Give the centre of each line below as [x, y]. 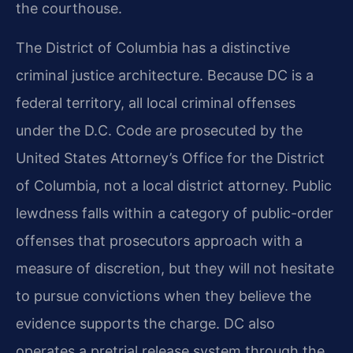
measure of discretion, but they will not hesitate [175, 268]
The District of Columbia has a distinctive [153, 47]
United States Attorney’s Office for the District [170, 158]
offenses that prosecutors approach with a [159, 240]
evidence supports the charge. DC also [145, 323]
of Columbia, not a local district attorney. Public [174, 185]
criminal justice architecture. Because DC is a [165, 75]
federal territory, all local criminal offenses [156, 102]
